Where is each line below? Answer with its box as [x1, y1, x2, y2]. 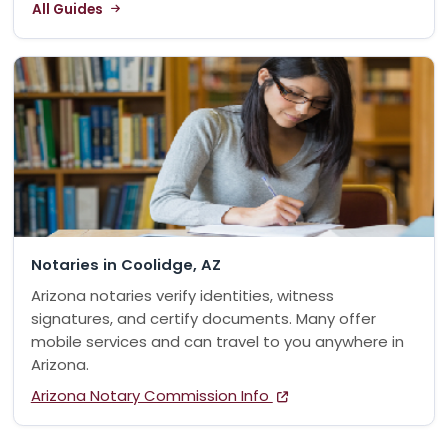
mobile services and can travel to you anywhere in [30, 331, 404, 353]
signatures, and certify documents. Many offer [30, 308, 376, 330]
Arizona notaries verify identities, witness [30, 285, 334, 307]
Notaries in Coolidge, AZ [30, 253, 221, 275]
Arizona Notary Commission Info [30, 384, 273, 406]
